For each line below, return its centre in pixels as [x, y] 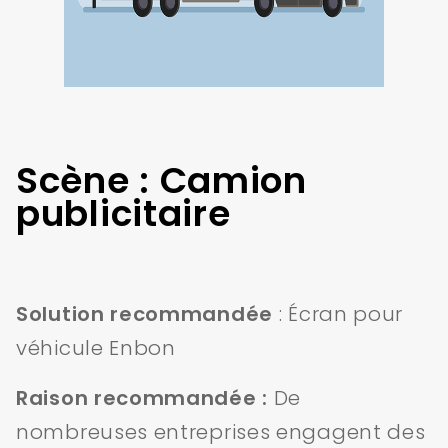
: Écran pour [338, 314]
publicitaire [123, 214]
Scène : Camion [161, 181]
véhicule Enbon [96, 348]
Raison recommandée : [142, 398]
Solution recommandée [144, 314]
